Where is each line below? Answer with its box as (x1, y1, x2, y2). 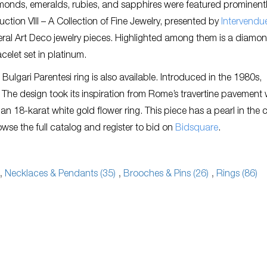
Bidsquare (175, 124, 218, 133)
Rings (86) (216, 170, 257, 179)
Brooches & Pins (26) (123, 170, 209, 179)
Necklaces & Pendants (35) (5, 170, 116, 179)
